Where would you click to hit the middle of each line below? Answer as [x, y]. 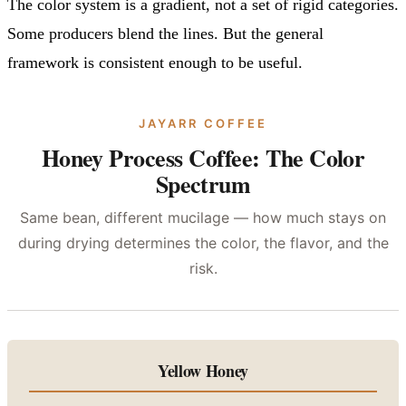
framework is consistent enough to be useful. [155, 62]
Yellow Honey [203, 370]
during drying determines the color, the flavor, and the [203, 242]
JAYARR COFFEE [203, 123]
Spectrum [203, 184]
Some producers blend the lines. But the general [165, 33]
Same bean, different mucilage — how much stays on [203, 217]
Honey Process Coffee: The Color [203, 157]
